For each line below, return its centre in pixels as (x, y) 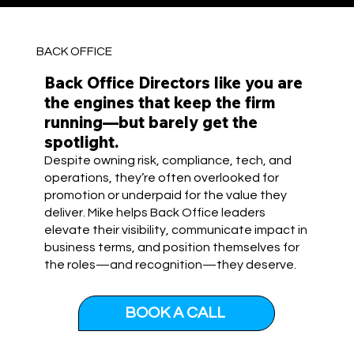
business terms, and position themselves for (172, 247)
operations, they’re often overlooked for (162, 177)
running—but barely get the (151, 122)
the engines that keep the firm (160, 102)
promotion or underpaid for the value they (166, 195)
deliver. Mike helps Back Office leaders (155, 212)
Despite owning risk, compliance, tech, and (168, 160)
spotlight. (82, 141)
